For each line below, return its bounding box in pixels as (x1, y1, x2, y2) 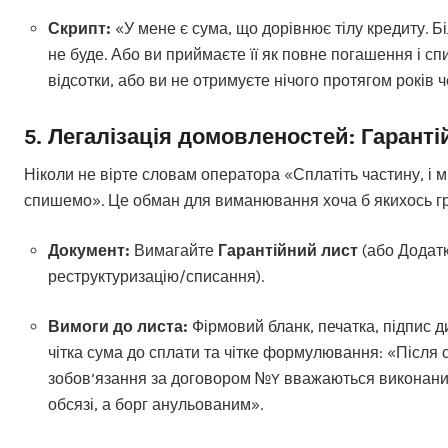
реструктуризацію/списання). (48, 267, 264, 286)
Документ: (48, 241, 130, 260)
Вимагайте (130, 241, 218, 260)
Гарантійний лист (218, 241, 358, 260)
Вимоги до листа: (48, 317, 188, 336)
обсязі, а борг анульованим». (48, 395, 263, 414)
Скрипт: (48, 19, 111, 38)
